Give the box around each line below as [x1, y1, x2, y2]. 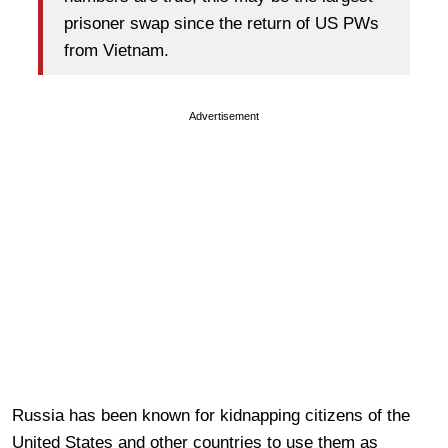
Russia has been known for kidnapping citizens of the [12, 405, 410, 425]
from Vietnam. [64, 41, 169, 61]
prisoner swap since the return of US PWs [64, 14, 379, 34]
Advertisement [189, 109, 259, 122]
